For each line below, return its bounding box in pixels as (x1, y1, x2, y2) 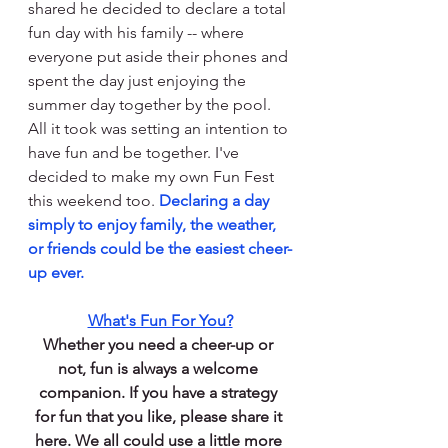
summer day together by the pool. (28, 95, 275, 115)
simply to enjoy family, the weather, (28, 215, 280, 235)
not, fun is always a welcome (58, 359, 262, 379)
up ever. (28, 263, 84, 283)
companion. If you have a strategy (39, 383, 281, 403)
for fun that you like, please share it (34, 407, 286, 427)
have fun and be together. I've (28, 143, 243, 163)
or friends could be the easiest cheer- (28, 239, 292, 259)
